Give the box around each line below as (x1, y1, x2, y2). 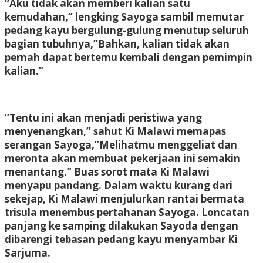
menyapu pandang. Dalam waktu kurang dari (5, 178, 232, 192)
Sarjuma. (5, 245, 50, 259)
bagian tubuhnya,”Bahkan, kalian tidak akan (5, 36, 230, 50)
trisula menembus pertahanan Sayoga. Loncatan (5, 205, 249, 219)
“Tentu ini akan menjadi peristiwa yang (5, 110, 202, 124)
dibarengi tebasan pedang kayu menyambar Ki (5, 232, 238, 246)
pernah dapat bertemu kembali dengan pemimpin (5, 50, 252, 64)
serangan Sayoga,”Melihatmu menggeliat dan (5, 137, 237, 151)
